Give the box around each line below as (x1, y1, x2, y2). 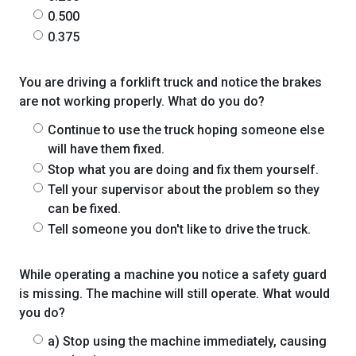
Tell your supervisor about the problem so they (48, 182, 319, 198)
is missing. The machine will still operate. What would (19, 286, 330, 302)
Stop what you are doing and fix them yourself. (48, 161, 319, 177)
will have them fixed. (48, 141, 164, 157)
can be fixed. (48, 201, 121, 217)
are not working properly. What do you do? (19, 94, 265, 110)
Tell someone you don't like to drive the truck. (48, 221, 311, 237)
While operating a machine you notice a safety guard (19, 267, 327, 283)
